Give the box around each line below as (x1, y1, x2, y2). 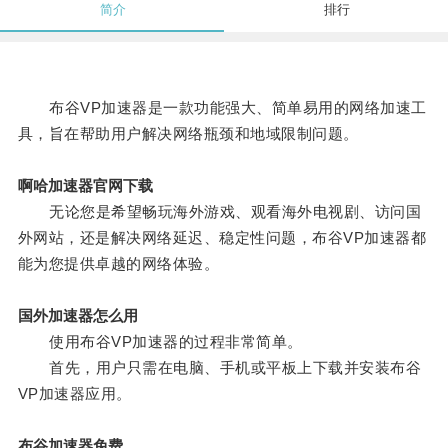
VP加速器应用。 (17, 385, 132, 403)
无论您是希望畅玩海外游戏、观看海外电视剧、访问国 (17, 203, 422, 221)
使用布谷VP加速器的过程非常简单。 (17, 333, 303, 351)
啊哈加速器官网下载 (17, 177, 153, 195)
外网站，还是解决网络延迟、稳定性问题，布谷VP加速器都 (17, 229, 427, 247)
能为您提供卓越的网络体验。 (17, 255, 220, 273)
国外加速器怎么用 (17, 307, 138, 325)
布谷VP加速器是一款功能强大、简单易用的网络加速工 (17, 99, 427, 117)
